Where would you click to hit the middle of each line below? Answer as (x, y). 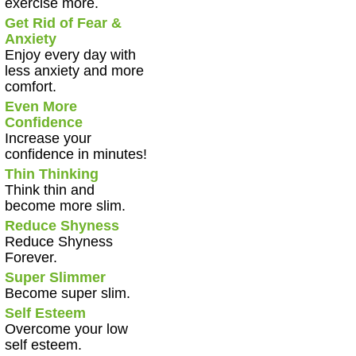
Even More (41, 107)
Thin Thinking (51, 174)
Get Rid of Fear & (63, 23)
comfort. (30, 87)
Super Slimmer (55, 278)
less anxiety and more (74, 71)
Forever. (31, 258)
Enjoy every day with (70, 55)
